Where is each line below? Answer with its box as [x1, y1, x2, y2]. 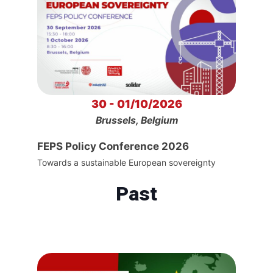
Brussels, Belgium [95, 114, 178, 126]
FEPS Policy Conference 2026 [37, 140, 189, 152]
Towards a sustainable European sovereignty [37, 157, 216, 168]
